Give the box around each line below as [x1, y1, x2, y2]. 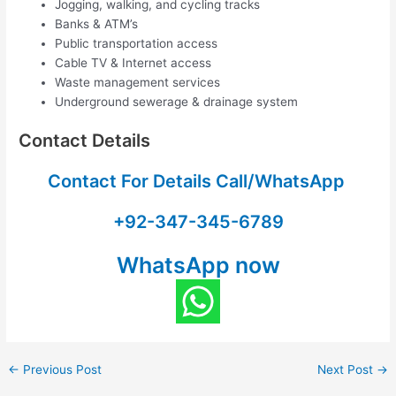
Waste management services [55, 74, 221, 89]
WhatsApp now [116, 252, 280, 279]
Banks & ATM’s [55, 16, 139, 31]
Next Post [316, 362, 377, 377]
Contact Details [19, 130, 151, 152]
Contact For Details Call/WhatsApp [47, 171, 349, 193]
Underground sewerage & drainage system [55, 94, 299, 109]
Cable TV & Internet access [55, 55, 212, 70]
